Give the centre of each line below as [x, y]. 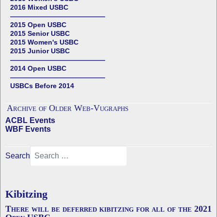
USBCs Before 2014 [42, 86]
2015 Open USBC [38, 25]
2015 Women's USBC [44, 42]
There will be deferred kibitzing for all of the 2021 [108, 209]
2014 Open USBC [38, 68]
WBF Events [28, 129]
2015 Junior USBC [40, 51]
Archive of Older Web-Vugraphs [68, 108]
